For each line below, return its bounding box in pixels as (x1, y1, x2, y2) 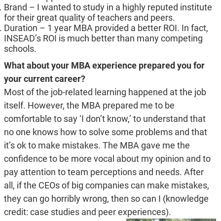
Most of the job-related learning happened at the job (3, 87, 206, 98)
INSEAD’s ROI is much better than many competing (3, 33, 203, 44)
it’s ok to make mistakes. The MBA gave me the (3, 140, 190, 151)
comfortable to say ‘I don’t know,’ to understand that (3, 113, 206, 124)
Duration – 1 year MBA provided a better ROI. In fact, (3, 23, 208, 34)
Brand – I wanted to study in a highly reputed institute (3, 2, 212, 13)
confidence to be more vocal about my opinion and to (3, 153, 211, 164)
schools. (3, 43, 37, 54)
